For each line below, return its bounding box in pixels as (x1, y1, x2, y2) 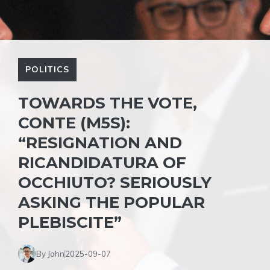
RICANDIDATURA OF (18, 153, 186, 172)
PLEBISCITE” (18, 213, 122, 232)
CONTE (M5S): (18, 113, 130, 133)
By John (36, 248, 64, 259)
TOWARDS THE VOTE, (18, 93, 197, 113)
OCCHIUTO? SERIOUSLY (18, 173, 212, 192)
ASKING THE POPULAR (18, 193, 205, 212)
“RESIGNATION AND (18, 133, 182, 152)
